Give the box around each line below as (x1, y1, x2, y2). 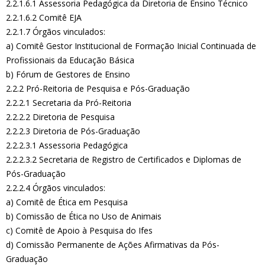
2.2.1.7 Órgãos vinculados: (6, 26, 105, 37)
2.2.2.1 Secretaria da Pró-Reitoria (6, 97, 131, 108)
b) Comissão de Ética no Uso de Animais (6, 211, 161, 222)
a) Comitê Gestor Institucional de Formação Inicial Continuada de (6, 40, 256, 51)
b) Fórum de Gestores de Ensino (6, 69, 130, 80)
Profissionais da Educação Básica (6, 54, 134, 66)
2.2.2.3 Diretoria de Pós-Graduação (6, 125, 140, 137)
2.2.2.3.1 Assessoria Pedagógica (6, 140, 128, 151)
